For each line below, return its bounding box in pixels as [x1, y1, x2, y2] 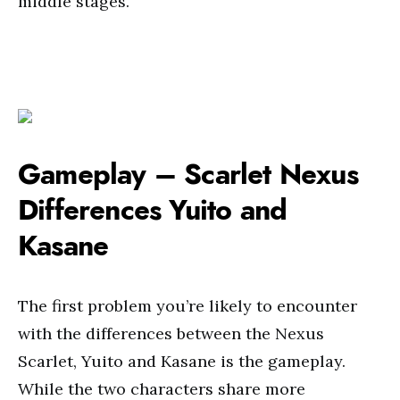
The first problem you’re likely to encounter [18, 296, 357, 316]
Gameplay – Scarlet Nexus [18, 154, 358, 194]
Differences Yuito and [18, 190, 287, 229]
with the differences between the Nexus [18, 323, 324, 344]
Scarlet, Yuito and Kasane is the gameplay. [18, 351, 346, 371]
